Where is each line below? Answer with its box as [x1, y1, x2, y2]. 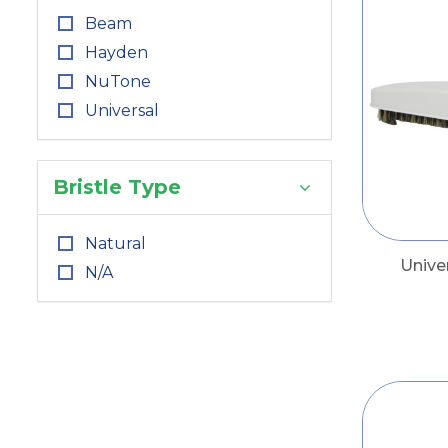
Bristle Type [53, 175, 181, 199]
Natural [85, 234, 146, 253]
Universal [85, 101, 159, 120]
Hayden [85, 43, 148, 62]
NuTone [85, 72, 151, 91]
